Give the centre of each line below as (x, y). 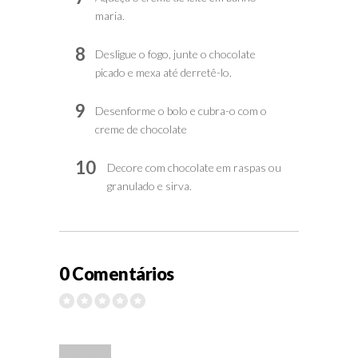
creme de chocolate (141, 129)
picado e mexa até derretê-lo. (163, 72)
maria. (110, 15)
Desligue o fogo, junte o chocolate (175, 54)
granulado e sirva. (149, 185)
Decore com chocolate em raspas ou (194, 167)
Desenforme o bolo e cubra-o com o (181, 110)
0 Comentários (117, 273)
